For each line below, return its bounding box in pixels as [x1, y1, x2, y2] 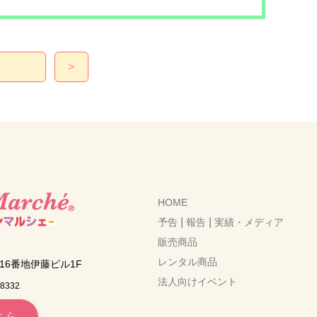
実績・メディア [214, 216, 284, 228]
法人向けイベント [158, 275, 237, 287]
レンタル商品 [158, 255, 217, 267]
